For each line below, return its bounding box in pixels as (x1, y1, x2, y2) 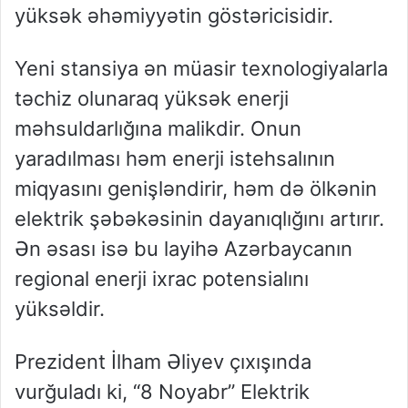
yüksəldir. (15, 297, 105, 321)
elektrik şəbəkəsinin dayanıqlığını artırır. (15, 207, 384, 231)
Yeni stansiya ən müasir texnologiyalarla (15, 56, 388, 81)
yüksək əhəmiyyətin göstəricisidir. (15, 4, 333, 28)
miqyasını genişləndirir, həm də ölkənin (15, 177, 377, 201)
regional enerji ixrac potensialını (15, 267, 309, 291)
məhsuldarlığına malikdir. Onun (15, 117, 301, 141)
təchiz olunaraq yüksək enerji (15, 87, 289, 111)
